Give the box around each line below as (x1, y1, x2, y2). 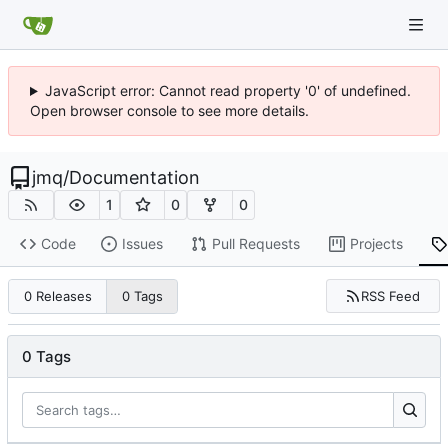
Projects (349, 235, 403, 253)
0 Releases (23, 288, 92, 305)
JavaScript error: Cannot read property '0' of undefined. (44, 82, 411, 99)
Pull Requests (211, 235, 300, 253)
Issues (121, 235, 163, 253)
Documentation (69, 167, 200, 188)
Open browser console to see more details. (30, 102, 309, 119)
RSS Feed (361, 287, 421, 304)
